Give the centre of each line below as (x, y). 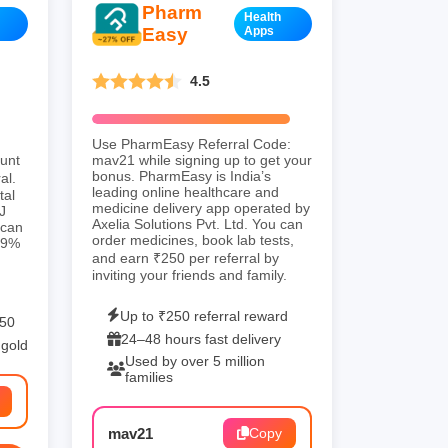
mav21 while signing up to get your (202, 159)
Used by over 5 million (195, 360)
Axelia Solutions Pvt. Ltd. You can (197, 223)
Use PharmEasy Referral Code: (191, 143)
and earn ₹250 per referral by (185, 257)
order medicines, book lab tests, (193, 239)
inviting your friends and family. (189, 274)
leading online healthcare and (185, 191)
